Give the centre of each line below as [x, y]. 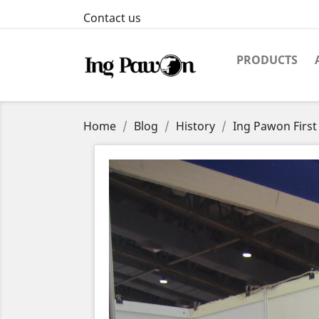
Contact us [112, 18]
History [195, 126]
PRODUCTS [267, 60]
